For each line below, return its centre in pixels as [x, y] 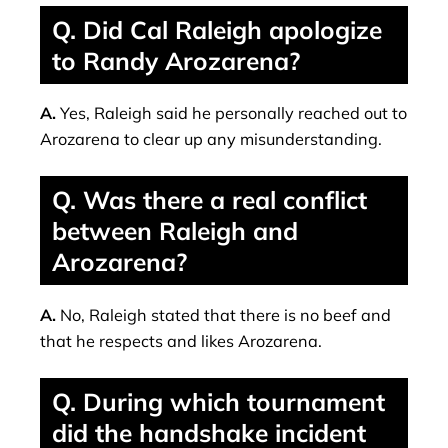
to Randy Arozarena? [176, 60]
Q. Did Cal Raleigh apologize [217, 29]
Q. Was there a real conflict [209, 200]
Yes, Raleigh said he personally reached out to [233, 112]
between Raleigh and [175, 231]
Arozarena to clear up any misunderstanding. [211, 138]
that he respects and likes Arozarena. [181, 340]
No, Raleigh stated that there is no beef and [225, 314]
